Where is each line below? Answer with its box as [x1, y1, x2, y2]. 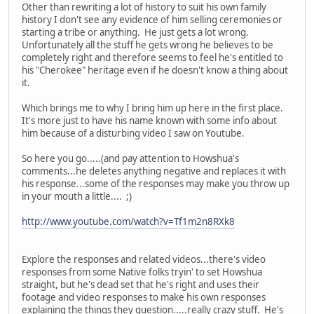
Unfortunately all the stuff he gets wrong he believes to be [22, 38, 273, 51]
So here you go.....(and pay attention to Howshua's [22, 151, 239, 165]
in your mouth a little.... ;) [22, 189, 132, 203]
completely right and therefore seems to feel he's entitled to [22, 50, 283, 64]
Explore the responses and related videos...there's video [22, 252, 266, 266]
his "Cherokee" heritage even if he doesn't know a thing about [22, 63, 288, 76]
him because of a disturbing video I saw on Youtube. [22, 126, 245, 139]
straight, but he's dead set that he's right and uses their [22, 278, 259, 291]
